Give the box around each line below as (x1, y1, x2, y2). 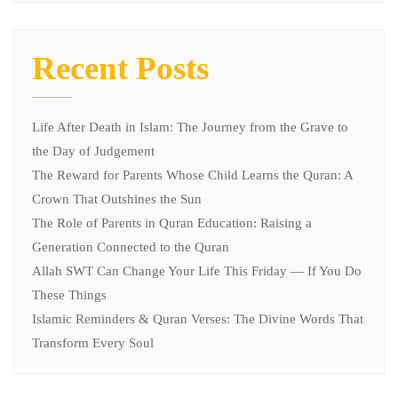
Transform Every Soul (32, 336, 154, 350)
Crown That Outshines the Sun (32, 192, 202, 206)
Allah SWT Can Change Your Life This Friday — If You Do (32, 264, 362, 278)
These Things (32, 288, 107, 302)
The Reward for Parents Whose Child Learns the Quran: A (32, 168, 353, 182)
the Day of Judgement (32, 144, 155, 158)
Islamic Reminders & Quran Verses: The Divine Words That (32, 312, 363, 326)
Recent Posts (32, 50, 209, 86)
